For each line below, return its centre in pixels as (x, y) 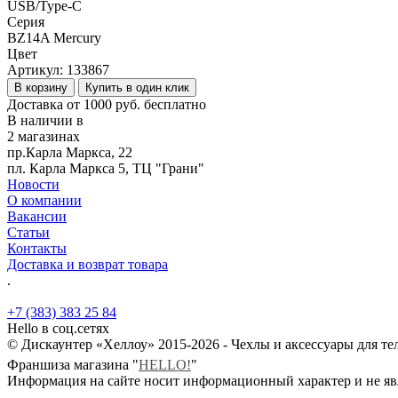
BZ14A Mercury (54, 37)
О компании (44, 200)
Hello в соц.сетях (58, 328)
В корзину (41, 87)
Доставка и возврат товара (88, 264)
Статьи (28, 232)
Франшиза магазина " (73, 364)
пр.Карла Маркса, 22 (70, 152)
